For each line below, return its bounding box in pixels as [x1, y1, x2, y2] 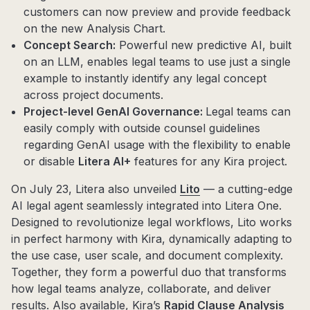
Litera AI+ [77, 154, 131, 169]
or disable [23, 154, 78, 169]
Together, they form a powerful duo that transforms [11, 265, 286, 280]
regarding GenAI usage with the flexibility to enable [23, 138, 291, 152]
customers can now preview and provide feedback [23, 5, 291, 19]
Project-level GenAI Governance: [23, 104, 206, 119]
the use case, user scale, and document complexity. [11, 248, 283, 263]
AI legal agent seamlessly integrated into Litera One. [11, 199, 282, 213]
